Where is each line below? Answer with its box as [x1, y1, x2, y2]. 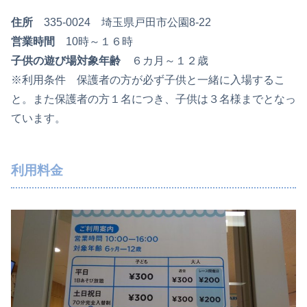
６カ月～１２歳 [121, 54, 208, 66]
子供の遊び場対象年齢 [11, 54, 121, 66]
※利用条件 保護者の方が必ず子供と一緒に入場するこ [11, 73, 285, 86]
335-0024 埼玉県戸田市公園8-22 [33, 16, 211, 28]
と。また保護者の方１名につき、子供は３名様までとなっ [11, 93, 296, 105]
